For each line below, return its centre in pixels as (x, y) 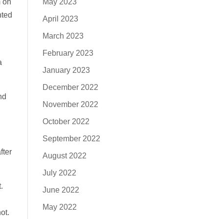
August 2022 (64, 156)
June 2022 (61, 190)
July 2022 (59, 173)
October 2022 (66, 121)
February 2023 (68, 53)
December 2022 (70, 87)
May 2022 (59, 207)
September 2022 (71, 139)
